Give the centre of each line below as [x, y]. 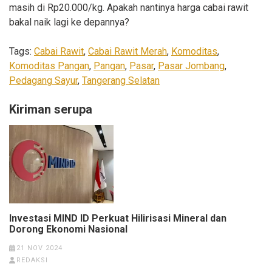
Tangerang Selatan [121, 81]
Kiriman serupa [51, 110]
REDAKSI [32, 260]
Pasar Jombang [191, 66]
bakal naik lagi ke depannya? [69, 22]
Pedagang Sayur [43, 81]
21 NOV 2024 [39, 248]
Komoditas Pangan [49, 66]
